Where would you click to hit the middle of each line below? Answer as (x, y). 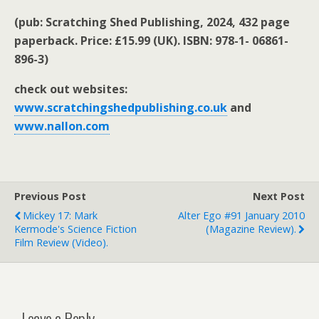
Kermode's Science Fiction (75, 229)
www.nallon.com (62, 126)
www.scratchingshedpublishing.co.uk (121, 108)
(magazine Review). (251, 229)
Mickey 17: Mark (60, 216)
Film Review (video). (61, 243)
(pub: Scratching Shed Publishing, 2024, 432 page (152, 22)
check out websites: (71, 89)
